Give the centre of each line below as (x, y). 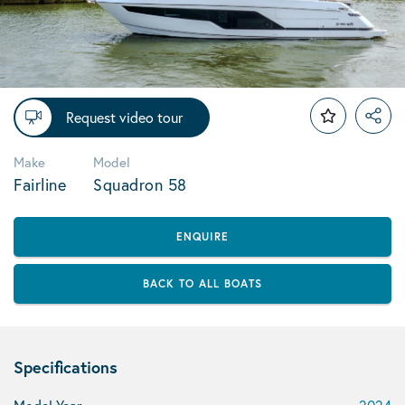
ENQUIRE (202, 236)
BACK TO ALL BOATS (202, 283)
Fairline (40, 184)
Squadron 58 (140, 184)
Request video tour (124, 117)
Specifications (66, 367)
